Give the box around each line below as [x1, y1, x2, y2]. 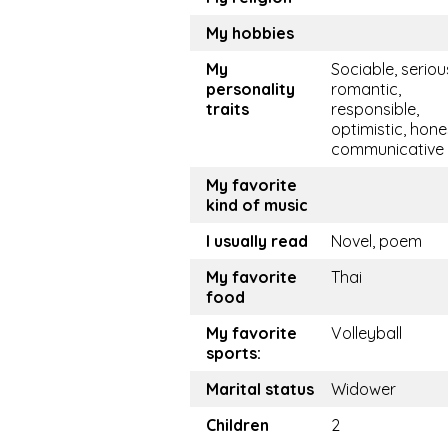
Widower [331, 379, 396, 399]
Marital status [206, 379, 314, 399]
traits [206, 99, 249, 119]
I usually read [206, 231, 308, 251]
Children [206, 415, 269, 435]
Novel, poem [331, 231, 422, 251]
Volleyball [331, 323, 402, 343]
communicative [331, 139, 444, 159]
